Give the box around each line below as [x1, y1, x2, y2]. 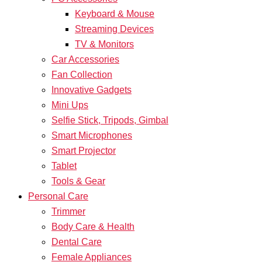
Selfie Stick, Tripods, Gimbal [51, 115, 168, 125]
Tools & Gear [51, 175, 105, 186]
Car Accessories [51, 54, 119, 64]
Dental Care [51, 236, 102, 247]
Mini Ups [51, 99, 88, 110]
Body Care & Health [51, 221, 135, 232]
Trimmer [51, 206, 85, 216]
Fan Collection [51, 69, 112, 80]
